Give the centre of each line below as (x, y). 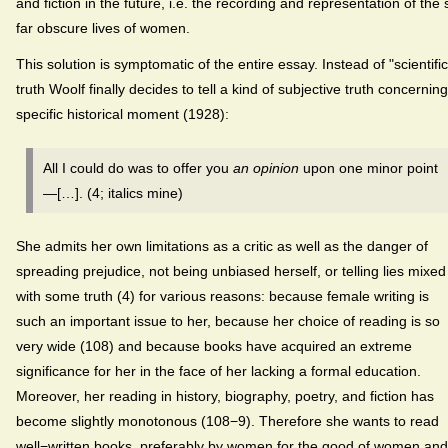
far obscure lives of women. (103, 27)
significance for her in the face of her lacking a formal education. (218, 371)
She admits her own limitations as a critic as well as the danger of (222, 246)
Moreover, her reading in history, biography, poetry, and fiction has (225, 396)
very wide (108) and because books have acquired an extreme (214, 346)
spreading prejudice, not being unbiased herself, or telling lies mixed (231, 271)
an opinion (266, 167)
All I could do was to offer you (138, 167)
